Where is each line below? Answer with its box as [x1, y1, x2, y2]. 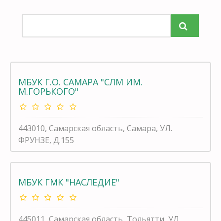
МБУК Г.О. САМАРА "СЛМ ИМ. [18, 75, 143, 88]
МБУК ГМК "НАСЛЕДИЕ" [18, 176, 119, 188]
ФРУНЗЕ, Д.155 [18, 134, 74, 146]
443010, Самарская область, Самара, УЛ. [18, 122, 172, 134]
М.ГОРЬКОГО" [18, 85, 78, 97]
